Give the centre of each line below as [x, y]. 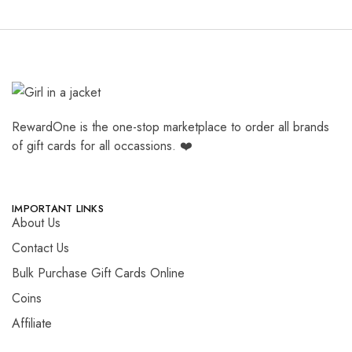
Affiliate [32, 323]
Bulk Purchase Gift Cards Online [98, 273]
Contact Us [40, 248]
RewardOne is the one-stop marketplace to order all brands [170, 127]
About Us [36, 223]
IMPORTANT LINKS [58, 209]
